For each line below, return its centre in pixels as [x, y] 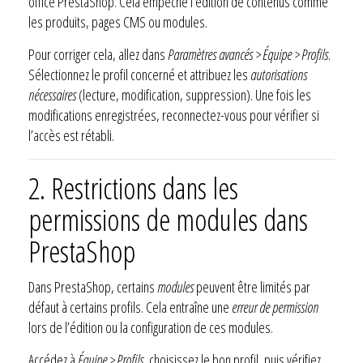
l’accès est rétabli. [71, 135]
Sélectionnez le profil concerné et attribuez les [139, 74]
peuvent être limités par [252, 286]
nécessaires [52, 94]
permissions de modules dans [168, 220]
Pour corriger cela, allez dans [98, 54]
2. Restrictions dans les [133, 188]
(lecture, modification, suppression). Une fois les [194, 94]
